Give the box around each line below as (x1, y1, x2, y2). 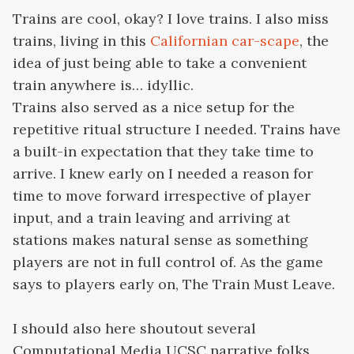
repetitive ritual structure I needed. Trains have (13, 120, 341, 139)
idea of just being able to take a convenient (13, 54, 307, 73)
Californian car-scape (150, 32, 299, 51)
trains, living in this (13, 32, 150, 51)
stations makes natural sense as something (13, 231, 308, 250)
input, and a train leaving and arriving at (13, 209, 290, 228)
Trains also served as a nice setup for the (13, 98, 295, 117)
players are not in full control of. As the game (13, 253, 323, 272)
